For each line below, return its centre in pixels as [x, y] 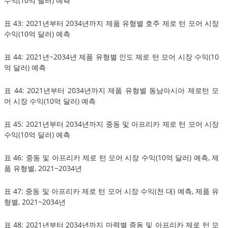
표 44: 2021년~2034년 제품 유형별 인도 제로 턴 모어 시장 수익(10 [111, 56]
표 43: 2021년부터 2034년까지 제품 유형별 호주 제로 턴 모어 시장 [111, 23]
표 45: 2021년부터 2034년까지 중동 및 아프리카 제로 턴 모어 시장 [111, 124]
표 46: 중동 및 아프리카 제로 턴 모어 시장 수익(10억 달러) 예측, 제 [111, 157]
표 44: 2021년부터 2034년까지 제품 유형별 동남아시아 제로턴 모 [111, 90]
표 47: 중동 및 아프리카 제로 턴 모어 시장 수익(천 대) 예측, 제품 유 [111, 191]
